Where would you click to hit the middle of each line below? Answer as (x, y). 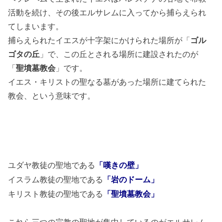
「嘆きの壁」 (119, 166)
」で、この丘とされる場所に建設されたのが (119, 54)
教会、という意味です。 (52, 96)
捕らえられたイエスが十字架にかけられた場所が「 (99, 40)
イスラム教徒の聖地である (56, 180)
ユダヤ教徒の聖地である (52, 165)
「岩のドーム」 (131, 180)
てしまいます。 (36, 27)
